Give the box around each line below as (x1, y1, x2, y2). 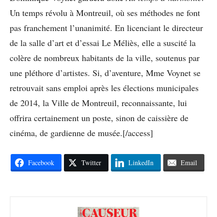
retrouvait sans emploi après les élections (10, 81, 154, 93)
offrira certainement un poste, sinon (10, 111, 135, 124)
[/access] (123, 126, 153, 139)
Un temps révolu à (10, 6, 74, 18)
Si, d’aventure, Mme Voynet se (93, 66, 201, 78)
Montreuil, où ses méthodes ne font (76, 6, 200, 18)
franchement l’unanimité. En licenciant (24, 21, 161, 33)
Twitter (81, 157, 101, 167)
